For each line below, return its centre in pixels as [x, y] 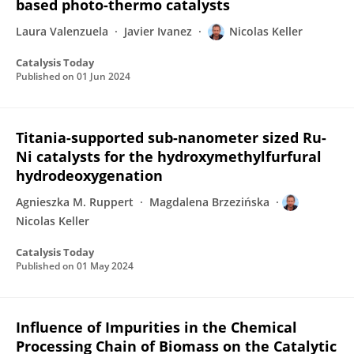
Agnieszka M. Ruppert [75, 202]
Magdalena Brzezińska [209, 202]
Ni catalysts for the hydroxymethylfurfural [169, 156]
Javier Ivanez [158, 31]
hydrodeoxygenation [89, 175]
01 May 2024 [105, 266]
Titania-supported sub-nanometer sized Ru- [171, 137]
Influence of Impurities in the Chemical [156, 327]
